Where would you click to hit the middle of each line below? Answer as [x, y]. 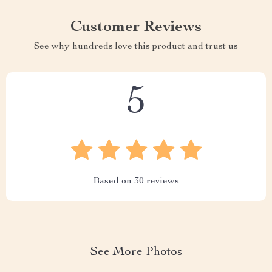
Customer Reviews [136, 27]
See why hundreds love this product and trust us [136, 47]
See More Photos [136, 253]
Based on [114, 182]
